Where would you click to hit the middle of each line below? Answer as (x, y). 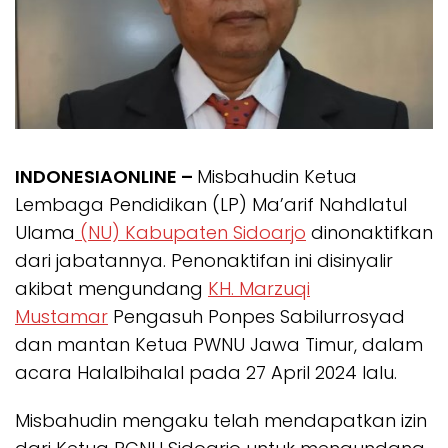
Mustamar (61, 317)
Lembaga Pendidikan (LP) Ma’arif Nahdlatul (211, 205)
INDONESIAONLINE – (106, 177)
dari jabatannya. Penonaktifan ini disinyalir (204, 261)
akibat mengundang (111, 289)
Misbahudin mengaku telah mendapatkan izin (221, 421)
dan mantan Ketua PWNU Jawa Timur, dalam (219, 345)
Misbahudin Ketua (277, 177)
